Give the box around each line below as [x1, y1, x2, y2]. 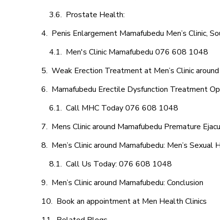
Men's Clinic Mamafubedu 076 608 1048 [66, 47, 208, 57]
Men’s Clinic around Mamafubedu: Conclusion [52, 177, 203, 188]
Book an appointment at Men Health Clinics [56, 196, 207, 207]
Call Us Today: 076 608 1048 [66, 159, 172, 169]
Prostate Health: [66, 9, 127, 20]
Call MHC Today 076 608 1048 [66, 103, 178, 113]
